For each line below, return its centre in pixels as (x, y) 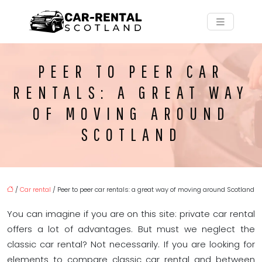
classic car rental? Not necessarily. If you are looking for (131, 244)
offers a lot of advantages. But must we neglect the (131, 229)
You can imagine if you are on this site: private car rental (131, 214)
